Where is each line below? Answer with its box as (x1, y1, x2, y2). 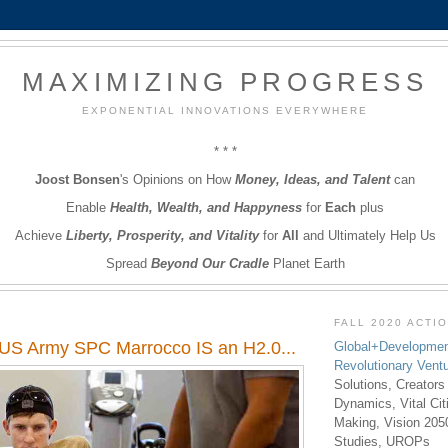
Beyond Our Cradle (150, 255, 269, 271)
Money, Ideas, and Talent (235, 171, 390, 187)
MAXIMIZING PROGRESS (22, 67, 428, 97)
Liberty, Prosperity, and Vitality (65, 227, 259, 243)
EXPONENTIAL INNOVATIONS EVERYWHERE (81, 104, 369, 116)
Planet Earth (268, 255, 345, 271)
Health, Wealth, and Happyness (110, 199, 302, 215)
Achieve (14, 227, 66, 243)
